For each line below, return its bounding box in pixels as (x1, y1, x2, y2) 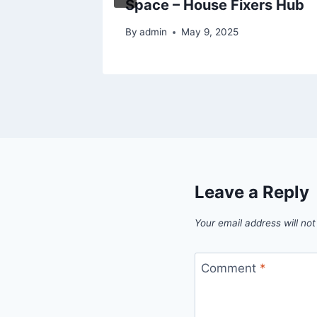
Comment (200, 260, 260, 275)
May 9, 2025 (181, 26, 239, 38)
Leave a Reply (195, 182, 309, 203)
